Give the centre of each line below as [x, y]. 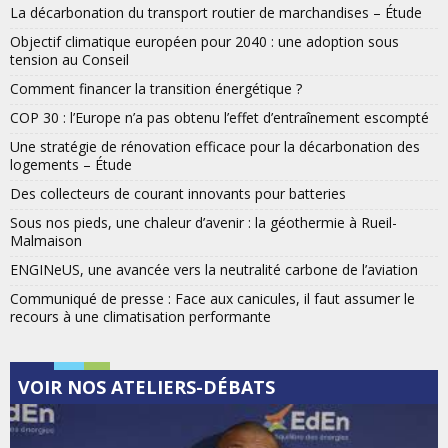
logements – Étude [71, 164]
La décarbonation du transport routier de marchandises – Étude [216, 12]
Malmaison [46, 240]
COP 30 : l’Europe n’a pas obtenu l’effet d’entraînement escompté [219, 117]
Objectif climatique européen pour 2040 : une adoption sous [204, 41]
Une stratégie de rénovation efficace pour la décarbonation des [215, 146]
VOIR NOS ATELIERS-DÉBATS [146, 386]
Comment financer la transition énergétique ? [156, 88]
